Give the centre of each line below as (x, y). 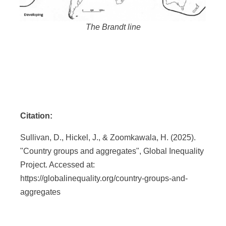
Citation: (37, 116)
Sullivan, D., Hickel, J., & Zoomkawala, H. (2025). (108, 137)
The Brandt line (113, 27)
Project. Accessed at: (58, 164)
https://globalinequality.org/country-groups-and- (104, 178)
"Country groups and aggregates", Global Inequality (112, 151)
